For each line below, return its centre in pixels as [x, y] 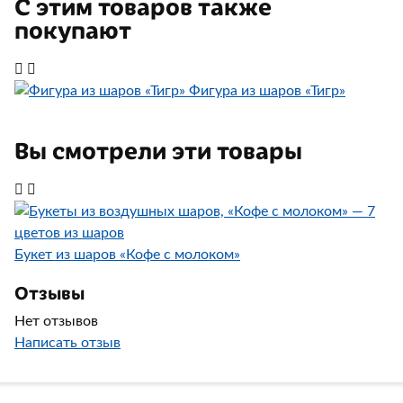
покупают [73, 29]
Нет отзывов [56, 322]
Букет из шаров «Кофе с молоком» [127, 255]
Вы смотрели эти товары [158, 150]
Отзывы [49, 292]
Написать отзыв [67, 343]
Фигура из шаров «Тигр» [267, 91]
